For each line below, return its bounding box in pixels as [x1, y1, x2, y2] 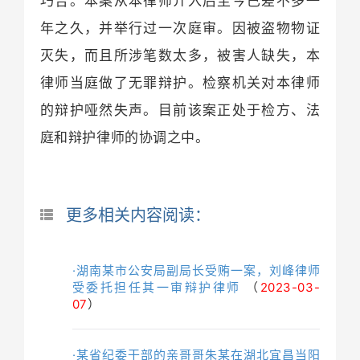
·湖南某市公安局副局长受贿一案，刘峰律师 [72, 262, 321, 278]
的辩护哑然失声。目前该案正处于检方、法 [39, 101, 321, 118]
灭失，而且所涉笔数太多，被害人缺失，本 [39, 47, 321, 63]
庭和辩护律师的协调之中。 [39, 129, 210, 145]
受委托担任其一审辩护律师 [72, 279, 241, 295]
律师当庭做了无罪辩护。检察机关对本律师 [39, 74, 321, 91]
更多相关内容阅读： [65, 202, 211, 226]
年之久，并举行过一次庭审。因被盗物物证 [39, 19, 321, 36]
